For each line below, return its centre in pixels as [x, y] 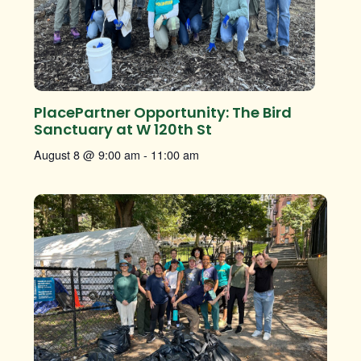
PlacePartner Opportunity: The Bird [163, 112]
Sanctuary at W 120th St [123, 129]
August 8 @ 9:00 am [87, 154]
